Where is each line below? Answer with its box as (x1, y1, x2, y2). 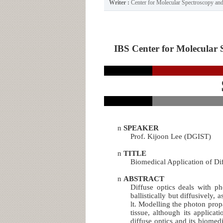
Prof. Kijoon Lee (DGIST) (130, 132, 212, 140)
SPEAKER (123, 123, 159, 132)
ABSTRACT (123, 174, 164, 183)
